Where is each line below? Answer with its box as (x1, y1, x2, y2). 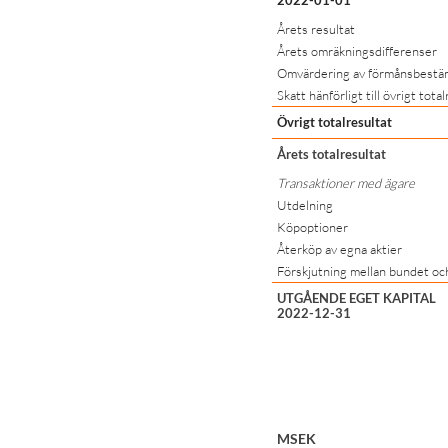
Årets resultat (277, 20, 355, 37)
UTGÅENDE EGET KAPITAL (277, 289, 436, 306)
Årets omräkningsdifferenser (277, 42, 437, 59)
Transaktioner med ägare (277, 174, 415, 191)
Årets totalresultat (277, 145, 386, 162)
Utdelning (277, 196, 333, 213)
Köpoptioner (277, 218, 348, 235)
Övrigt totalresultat (277, 113, 392, 130)
